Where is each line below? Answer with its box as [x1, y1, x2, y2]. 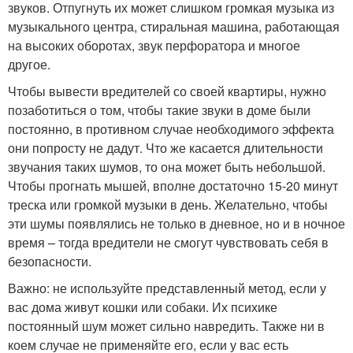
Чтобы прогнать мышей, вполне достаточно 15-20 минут [8, 176, 338, 195]
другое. [8, 54, 50, 73]
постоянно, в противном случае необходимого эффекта [8, 119, 334, 138]
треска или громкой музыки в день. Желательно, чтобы [8, 195, 328, 214]
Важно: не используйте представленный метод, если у [8, 278, 326, 297]
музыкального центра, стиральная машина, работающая [8, 17, 340, 35]
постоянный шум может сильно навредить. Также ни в [8, 316, 325, 335]
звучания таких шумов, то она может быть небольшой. [8, 157, 325, 176]
